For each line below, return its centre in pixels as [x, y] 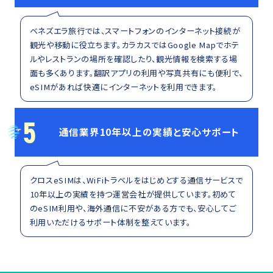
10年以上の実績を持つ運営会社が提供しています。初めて [133, 194]
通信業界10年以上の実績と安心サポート [149, 132]
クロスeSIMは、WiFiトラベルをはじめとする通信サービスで [136, 180]
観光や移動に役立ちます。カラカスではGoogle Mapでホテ [135, 45]
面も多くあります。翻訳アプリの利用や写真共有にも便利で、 [136, 73]
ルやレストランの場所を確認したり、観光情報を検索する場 [133, 59]
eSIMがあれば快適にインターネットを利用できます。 [123, 87]
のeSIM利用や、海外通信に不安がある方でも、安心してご [133, 208]
